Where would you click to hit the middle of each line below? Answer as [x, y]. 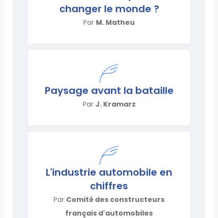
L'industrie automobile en [109, 172]
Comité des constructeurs [115, 199]
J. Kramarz [115, 104]
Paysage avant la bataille [109, 90]
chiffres [109, 186]
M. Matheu [115, 22]
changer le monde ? [109, 9]
